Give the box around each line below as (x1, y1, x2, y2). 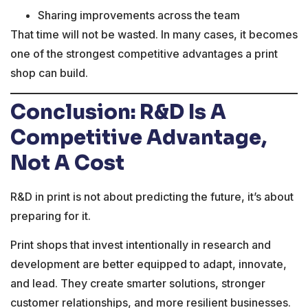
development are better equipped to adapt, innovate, (10, 257, 287, 272)
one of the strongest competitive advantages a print (10, 47, 278, 61)
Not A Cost (10, 150, 124, 175)
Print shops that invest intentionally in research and (10, 238, 271, 252)
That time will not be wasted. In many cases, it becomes (10, 27, 298, 42)
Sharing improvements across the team (38, 8, 240, 23)
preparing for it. (10, 208, 91, 223)
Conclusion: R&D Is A (10, 99, 226, 124)
